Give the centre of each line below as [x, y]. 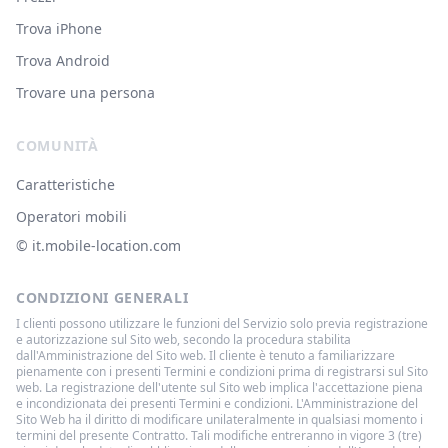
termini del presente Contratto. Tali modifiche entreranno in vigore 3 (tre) [219, 435]
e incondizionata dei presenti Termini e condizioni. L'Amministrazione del [217, 403]
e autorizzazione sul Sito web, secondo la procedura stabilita [183, 339]
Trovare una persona [85, 92]
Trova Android [63, 60]
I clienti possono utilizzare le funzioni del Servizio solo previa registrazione [222, 323]
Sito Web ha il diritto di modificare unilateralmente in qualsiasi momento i [219, 419]
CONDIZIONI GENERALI [102, 297]
